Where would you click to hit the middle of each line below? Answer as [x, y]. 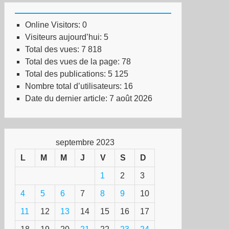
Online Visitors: [54, 25]
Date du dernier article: [67, 98]
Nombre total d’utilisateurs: [74, 86]
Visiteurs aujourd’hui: [64, 37]
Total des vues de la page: [73, 62]
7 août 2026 [131, 98]
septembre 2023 [85, 142]
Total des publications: [66, 74]
